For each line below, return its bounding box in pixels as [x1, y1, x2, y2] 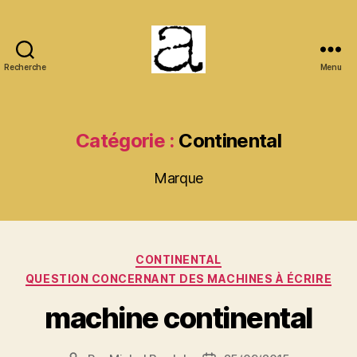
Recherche [4, 62, 46, 72]
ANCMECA [178, 72, 249, 89]
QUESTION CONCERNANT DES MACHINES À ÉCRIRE [25, 271, 332, 285]
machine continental [45, 300, 312, 335]
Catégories [178, 248, 249, 265]
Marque [153, 170, 204, 186]
